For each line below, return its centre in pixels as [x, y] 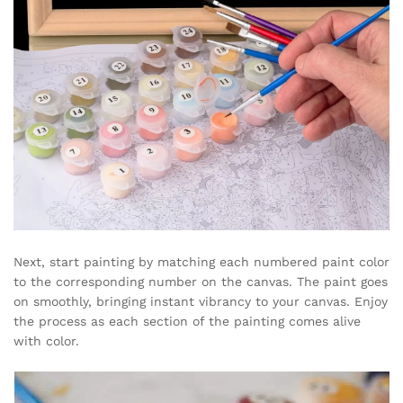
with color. [46, 340]
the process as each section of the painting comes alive [187, 321]
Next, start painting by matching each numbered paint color [201, 261]
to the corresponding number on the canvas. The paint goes [201, 281]
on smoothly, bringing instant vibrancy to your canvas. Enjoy [201, 301]
